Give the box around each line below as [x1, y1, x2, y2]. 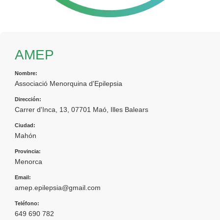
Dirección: [15, 96, 41, 102]
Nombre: [15, 70, 37, 76]
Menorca [15, 157, 42, 165]
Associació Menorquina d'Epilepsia [15, 79, 122, 87]
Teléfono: [15, 200, 39, 206]
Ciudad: [15, 122, 35, 128]
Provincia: [15, 148, 41, 154]
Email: [15, 174, 31, 180]
